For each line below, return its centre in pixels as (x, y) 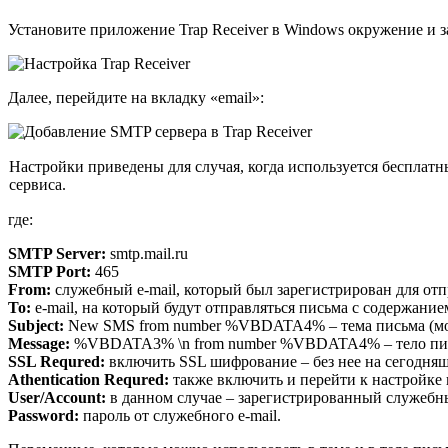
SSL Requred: (56, 362)
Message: (39, 344)
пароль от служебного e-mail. (180, 416)
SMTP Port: (49, 272)
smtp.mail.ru (147, 254)
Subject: (36, 326)
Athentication (54, 380)
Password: (43, 416)
